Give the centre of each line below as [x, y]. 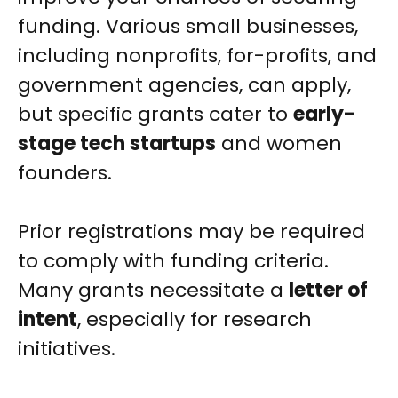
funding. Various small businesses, [188, 27]
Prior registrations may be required [191, 232]
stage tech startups [117, 144]
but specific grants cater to [155, 115]
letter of [328, 291]
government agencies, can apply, [184, 85]
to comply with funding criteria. [173, 261]
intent [48, 320]
